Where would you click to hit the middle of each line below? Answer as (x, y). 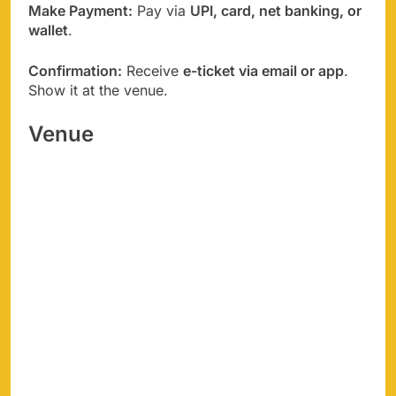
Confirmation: (75, 70)
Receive (152, 70)
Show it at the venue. (98, 90)
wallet (48, 30)
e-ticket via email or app (263, 70)
